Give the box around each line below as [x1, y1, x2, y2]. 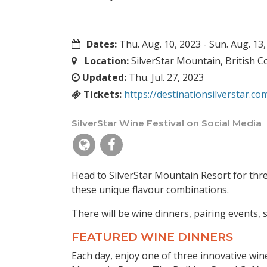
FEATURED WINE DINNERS [72, 229, 233, 244]
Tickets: [83, 88, 122, 101]
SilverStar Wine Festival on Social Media [72, 117, 262, 129]
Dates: [86, 38, 117, 51]
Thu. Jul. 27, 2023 [126, 71, 204, 85]
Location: [84, 54, 129, 68]
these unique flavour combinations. [72, 183, 229, 197]
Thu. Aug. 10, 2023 [119, 38, 201, 51]
